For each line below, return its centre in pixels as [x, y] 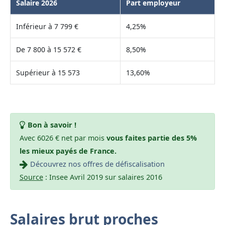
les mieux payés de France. [68, 151]
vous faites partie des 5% [151, 138]
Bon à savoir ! [52, 125]
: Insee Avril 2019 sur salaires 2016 [102, 177]
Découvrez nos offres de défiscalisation [97, 164]
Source [31, 177]
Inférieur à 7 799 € [47, 26]
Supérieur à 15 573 [48, 72]
